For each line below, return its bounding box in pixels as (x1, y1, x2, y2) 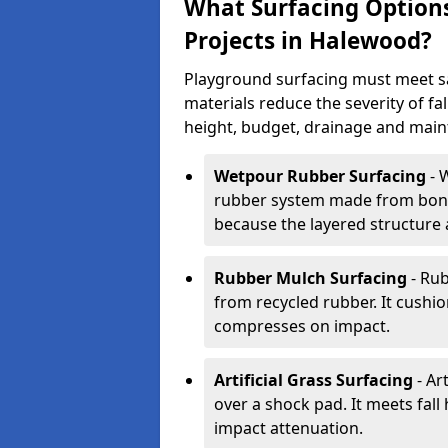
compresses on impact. (214, 315, 390, 337)
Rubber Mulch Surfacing (214, 267, 407, 289)
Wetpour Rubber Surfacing (214, 165, 426, 187)
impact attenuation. (214, 417, 363, 439)
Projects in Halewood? (184, 25, 432, 56)
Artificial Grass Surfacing (214, 369, 413, 391)
